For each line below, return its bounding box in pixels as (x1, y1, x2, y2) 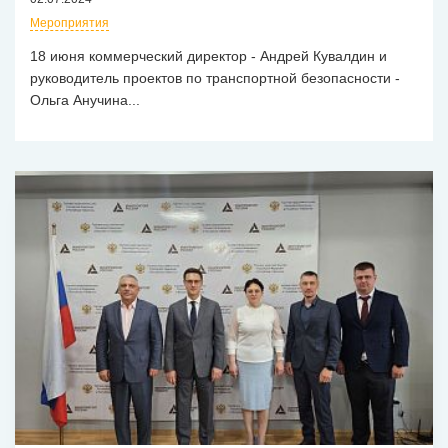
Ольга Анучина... (30, 92, 140, 109)
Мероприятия (30, 16, 109, 31)
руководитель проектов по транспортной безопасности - (30, 70, 400, 87)
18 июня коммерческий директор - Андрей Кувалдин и (30, 48, 387, 65)
